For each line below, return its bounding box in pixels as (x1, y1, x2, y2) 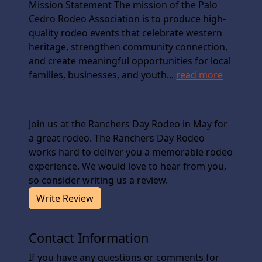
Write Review (36, 191, 94, 205)
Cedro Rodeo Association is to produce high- (29, 12, 226, 25)
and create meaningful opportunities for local (29, 54, 232, 67)
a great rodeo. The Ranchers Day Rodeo (29, 131, 205, 144)
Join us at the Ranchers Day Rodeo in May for (29, 117, 228, 130)
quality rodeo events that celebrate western (29, 26, 223, 39)
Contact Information (29, 229, 149, 246)
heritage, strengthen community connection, (29, 40, 228, 53)
